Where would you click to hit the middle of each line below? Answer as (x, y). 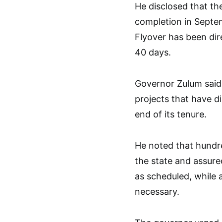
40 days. (153, 52)
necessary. (157, 192)
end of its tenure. (171, 114)
